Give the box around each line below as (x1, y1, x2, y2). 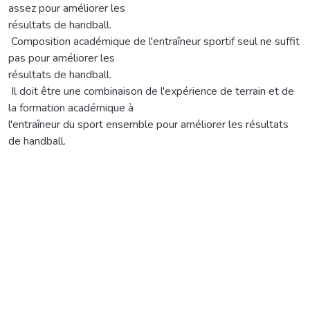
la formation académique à (8, 100, 134, 116)
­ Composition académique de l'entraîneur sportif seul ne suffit (8, 33, 300, 49)
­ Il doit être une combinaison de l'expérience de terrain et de (8, 83, 294, 99)
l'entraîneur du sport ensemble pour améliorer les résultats (8, 116, 289, 132)
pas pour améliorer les (8, 50, 115, 66)
